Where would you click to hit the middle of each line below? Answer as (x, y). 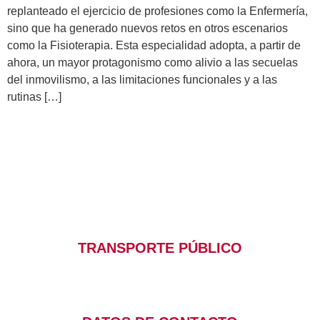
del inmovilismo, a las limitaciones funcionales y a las (142, 80)
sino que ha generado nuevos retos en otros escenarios (147, 29)
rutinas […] (34, 97)
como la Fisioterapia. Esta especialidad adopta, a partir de (154, 46)
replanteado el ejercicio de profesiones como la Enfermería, (157, 11)
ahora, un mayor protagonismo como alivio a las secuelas (152, 63)
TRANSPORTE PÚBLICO (160, 247)
